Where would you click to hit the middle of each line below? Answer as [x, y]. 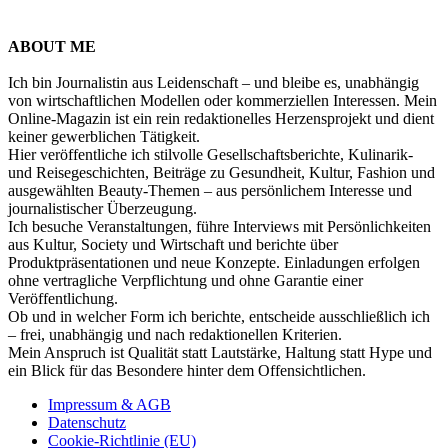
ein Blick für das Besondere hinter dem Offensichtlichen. [187, 370]
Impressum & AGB [109, 404]
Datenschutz [87, 422]
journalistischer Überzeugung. [102, 208]
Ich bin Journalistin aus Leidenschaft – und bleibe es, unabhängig [213, 82]
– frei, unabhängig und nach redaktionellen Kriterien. [175, 334]
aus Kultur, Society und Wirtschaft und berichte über [173, 244]
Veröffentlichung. [63, 298]
